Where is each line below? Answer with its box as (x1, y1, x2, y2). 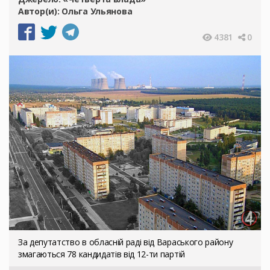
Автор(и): (18, 5, 62, 17)
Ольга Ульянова (61, 5, 133, 17)
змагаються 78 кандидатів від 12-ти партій (18, 248, 185, 260)
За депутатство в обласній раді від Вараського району (18, 236, 233, 248)
